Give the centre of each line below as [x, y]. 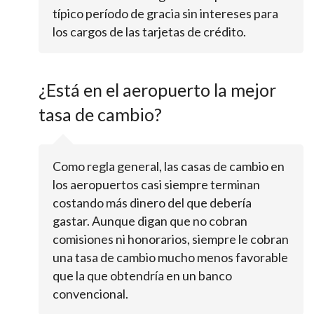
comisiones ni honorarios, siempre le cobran [171, 239]
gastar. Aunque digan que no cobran [150, 221]
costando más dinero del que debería [152, 203]
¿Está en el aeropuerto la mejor [157, 90]
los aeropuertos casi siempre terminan [156, 185]
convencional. [90, 294]
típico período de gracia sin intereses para [165, 14]
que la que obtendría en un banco [142, 276]
